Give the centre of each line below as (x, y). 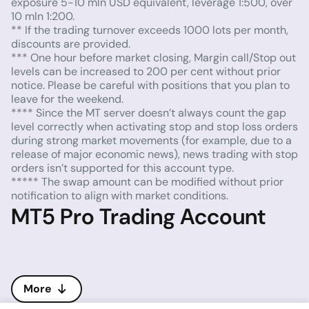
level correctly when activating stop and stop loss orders (154, 127)
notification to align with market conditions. (120, 196)
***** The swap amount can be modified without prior (147, 182)
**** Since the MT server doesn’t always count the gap (149, 113)
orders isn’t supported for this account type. (122, 168)
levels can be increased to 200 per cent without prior (146, 71)
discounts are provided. (71, 44)
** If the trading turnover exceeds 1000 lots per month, (150, 30)
